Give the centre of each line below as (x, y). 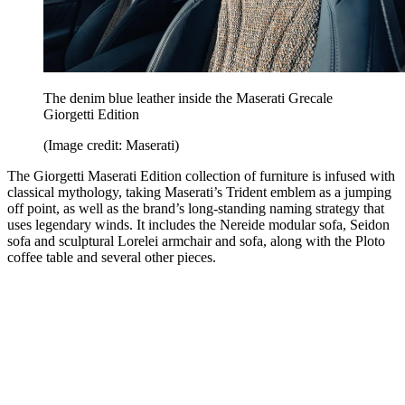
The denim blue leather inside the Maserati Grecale (188, 99)
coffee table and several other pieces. (112, 258)
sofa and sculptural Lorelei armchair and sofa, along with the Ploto (196, 241)
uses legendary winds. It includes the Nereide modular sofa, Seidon (198, 225)
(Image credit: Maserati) (111, 146)
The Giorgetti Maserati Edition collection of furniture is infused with (201, 176)
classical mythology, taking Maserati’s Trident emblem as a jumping (199, 193)
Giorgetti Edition (91, 115)
